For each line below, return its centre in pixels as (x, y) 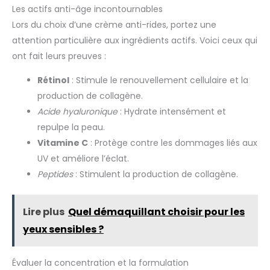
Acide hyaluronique (77, 112)
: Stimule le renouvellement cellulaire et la (159, 80)
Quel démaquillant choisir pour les (156, 212)
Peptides (55, 174)
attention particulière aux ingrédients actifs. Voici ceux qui (135, 41)
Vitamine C (63, 143)
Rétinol (53, 80)
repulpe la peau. (71, 127)
